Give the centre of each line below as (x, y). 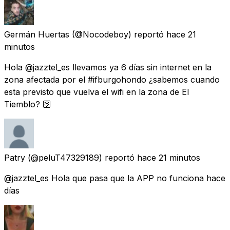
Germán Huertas (37, 34)
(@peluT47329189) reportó (81, 157)
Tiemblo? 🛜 (27, 104)
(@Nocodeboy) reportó (118, 34)
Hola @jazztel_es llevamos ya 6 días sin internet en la (108, 67)
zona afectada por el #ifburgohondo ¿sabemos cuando (112, 79)
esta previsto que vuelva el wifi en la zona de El (97, 92)
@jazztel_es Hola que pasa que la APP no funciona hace (115, 178)
